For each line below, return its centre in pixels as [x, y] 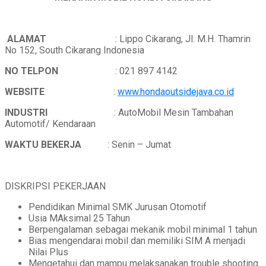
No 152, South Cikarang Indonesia [75, 50]
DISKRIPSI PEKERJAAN [55, 186]
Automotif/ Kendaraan [50, 124]
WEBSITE [59, 92]
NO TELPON [60, 71]
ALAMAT [28, 39]
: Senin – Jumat [139, 145]
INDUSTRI [59, 113]
